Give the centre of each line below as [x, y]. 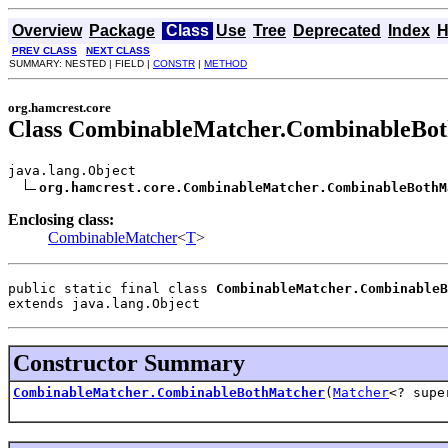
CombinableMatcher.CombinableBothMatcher [169, 392]
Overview [47, 30]
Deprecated [337, 30]
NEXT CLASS [118, 50]
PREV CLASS [44, 50]
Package [122, 30]
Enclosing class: [61, 219]
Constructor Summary [129, 362]
